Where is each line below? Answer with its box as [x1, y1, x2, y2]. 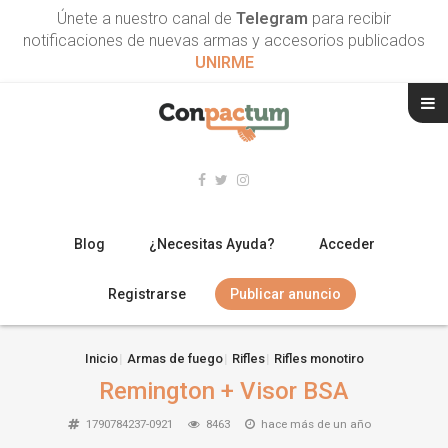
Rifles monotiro [273, 350, 364, 366]
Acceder [318, 235, 375, 252]
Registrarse [107, 285, 186, 302]
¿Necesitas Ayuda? [148, 235, 275, 252]
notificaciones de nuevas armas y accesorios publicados [23, 31, 425, 50]
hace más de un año [260, 416, 371, 431]
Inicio [84, 350, 118, 366]
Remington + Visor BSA [99, 376, 349, 405]
